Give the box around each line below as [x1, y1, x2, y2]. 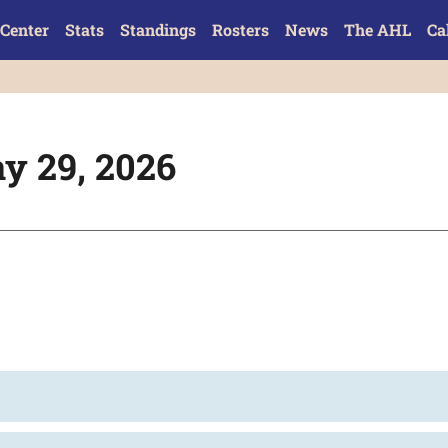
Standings [119, 19, 196, 40]
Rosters [211, 19, 269, 40]
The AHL [343, 19, 411, 40]
